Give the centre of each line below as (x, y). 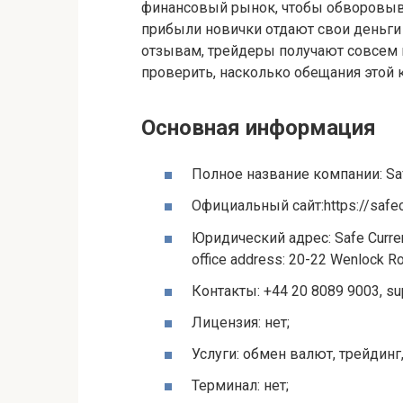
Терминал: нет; (240, 386)
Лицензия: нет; (241, 322)
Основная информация (259, 128)
